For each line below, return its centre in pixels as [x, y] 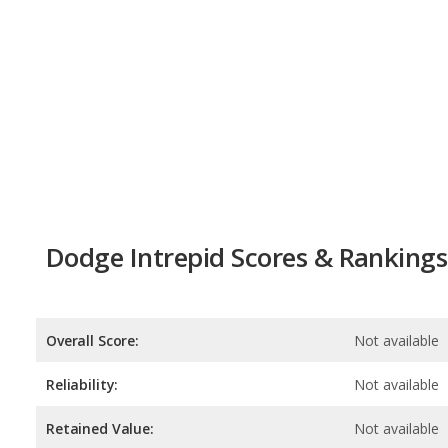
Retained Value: [100, 339]
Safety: [71, 383]
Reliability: [82, 295]
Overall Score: [93, 251]
